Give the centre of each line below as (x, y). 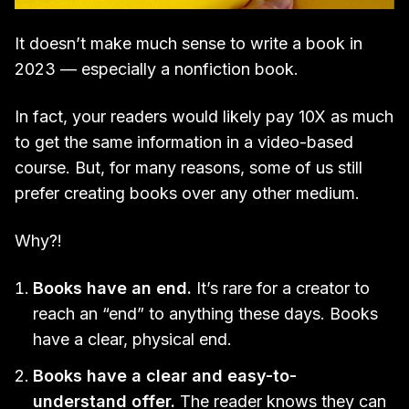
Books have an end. (112, 288)
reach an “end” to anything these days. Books (205, 313)
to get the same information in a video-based (184, 142)
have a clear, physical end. (132, 339)
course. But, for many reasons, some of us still (189, 167)
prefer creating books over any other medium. (187, 193)
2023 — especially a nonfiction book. (157, 68)
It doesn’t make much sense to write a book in (189, 43)
